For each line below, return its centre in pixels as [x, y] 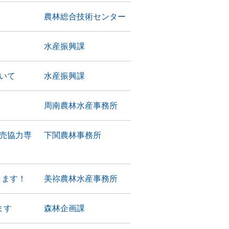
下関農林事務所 [73, 135]
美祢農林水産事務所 [81, 179]
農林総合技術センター [85, 17]
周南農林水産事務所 [81, 106]
